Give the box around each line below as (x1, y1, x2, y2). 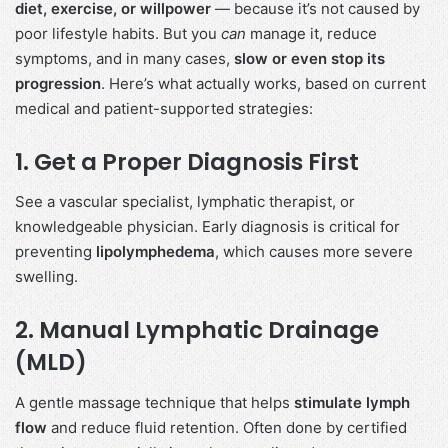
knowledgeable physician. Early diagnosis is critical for (15, 217, 400, 237)
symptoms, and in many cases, (15, 48, 234, 68)
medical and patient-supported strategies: (15, 98, 313, 118)
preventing (15, 242, 96, 262)
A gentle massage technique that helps (15, 392, 294, 412)
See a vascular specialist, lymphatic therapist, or (15, 192, 355, 212)
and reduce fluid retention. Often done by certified (47, 417, 407, 437)
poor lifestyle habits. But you (15, 23, 221, 43)
